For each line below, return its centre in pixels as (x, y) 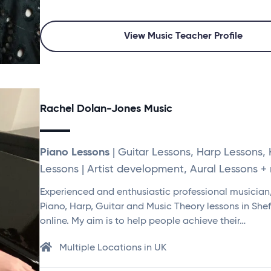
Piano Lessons (75, 152)
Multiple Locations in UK (113, 248)
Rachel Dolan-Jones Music (106, 109)
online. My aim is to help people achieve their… (143, 221)
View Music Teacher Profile (183, 36)
